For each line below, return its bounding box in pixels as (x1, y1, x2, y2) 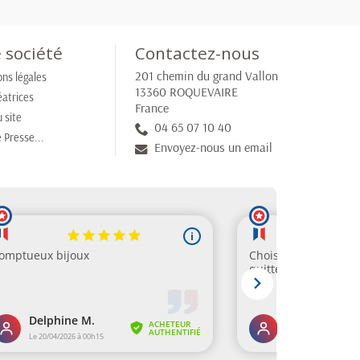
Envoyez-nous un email (154, 138, 272, 155)
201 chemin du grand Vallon (135, 67, 278, 84)
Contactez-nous (135, 41, 260, 64)
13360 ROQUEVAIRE (135, 83, 238, 100)
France (135, 99, 169, 116)
